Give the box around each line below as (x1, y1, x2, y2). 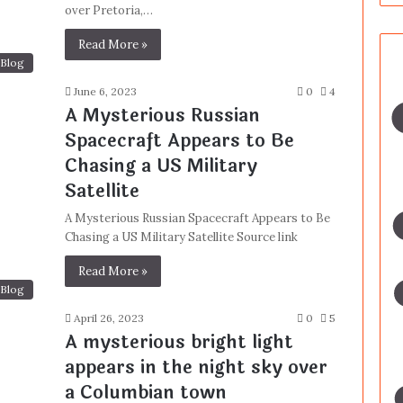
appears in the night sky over (64, 353, 327, 381)
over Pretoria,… (64, 2, 153, 18)
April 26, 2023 (73, 310, 144, 325)
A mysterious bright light (64, 327, 293, 356)
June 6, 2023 (73, 84, 137, 98)
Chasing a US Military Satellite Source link (64, 228, 298, 245)
